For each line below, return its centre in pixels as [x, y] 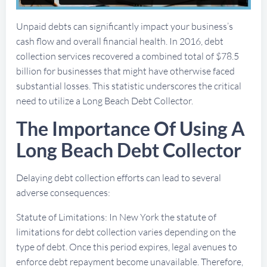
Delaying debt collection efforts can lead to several [119, 177]
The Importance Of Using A [131, 128]
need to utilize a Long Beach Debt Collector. [105, 100]
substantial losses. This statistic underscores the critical [129, 86]
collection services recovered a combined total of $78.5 [128, 56]
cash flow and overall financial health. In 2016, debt [120, 41]
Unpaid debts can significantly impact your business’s [125, 26]
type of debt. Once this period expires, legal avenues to [127, 246]
